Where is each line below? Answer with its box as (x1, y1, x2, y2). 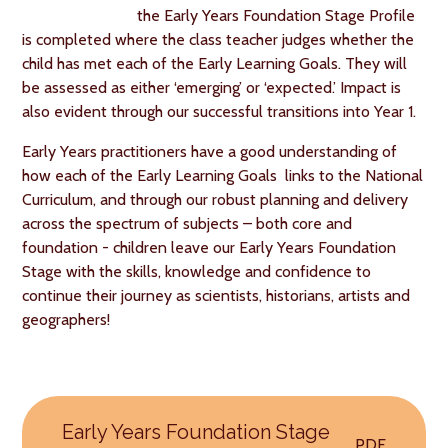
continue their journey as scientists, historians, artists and (22, 286, 411, 305)
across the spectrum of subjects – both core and (22, 214, 353, 233)
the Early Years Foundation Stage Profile (136, 6, 415, 25)
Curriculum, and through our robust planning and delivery (22, 190, 409, 209)
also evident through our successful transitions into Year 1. (22, 102, 417, 121)
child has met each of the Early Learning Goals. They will (22, 54, 408, 73)
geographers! (22, 310, 111, 329)
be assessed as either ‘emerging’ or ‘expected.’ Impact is (22, 78, 402, 97)
